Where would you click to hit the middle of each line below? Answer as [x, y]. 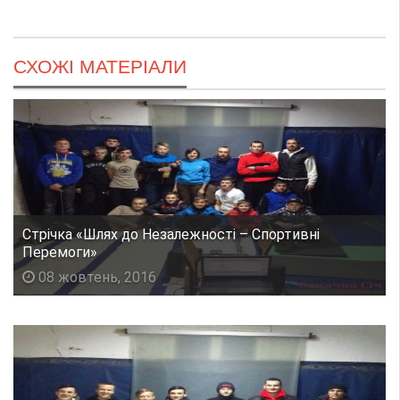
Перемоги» [60, 252]
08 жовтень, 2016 [96, 277]
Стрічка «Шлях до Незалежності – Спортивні [171, 234]
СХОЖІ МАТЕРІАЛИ [100, 66]
